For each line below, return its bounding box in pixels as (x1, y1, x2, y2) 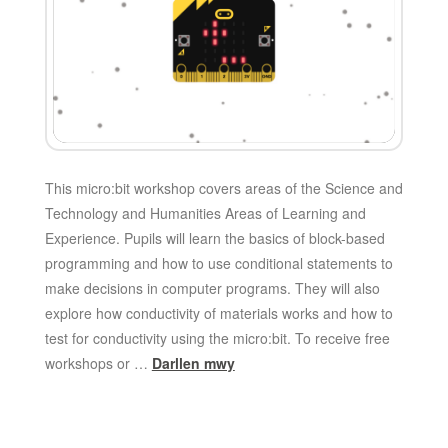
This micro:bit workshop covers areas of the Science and (44, 177, 403, 198)
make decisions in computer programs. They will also (44, 277, 380, 298)
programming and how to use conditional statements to (44, 252, 393, 273)
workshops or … (44, 352, 152, 373)
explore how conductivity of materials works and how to (44, 302, 393, 323)
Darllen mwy (151, 352, 235, 373)
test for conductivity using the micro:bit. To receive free (44, 327, 390, 348)
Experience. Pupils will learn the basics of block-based (44, 227, 385, 248)
